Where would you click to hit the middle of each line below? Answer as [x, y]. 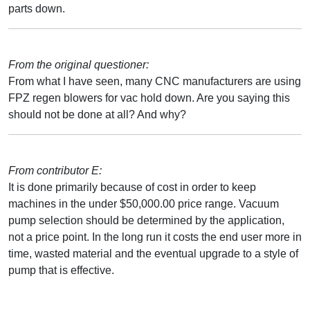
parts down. [37, 8]
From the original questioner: [79, 64]
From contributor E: [55, 170]
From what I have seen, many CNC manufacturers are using [155, 81]
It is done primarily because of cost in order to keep [132, 187]
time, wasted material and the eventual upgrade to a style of [153, 253]
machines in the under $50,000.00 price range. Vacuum [144, 203]
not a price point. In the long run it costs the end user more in [155, 237]
